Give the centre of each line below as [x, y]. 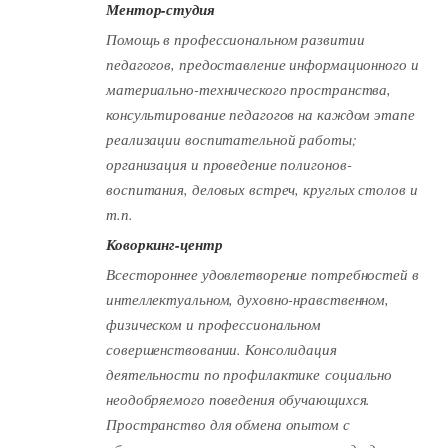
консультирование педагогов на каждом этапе [260, 113]
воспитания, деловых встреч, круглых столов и [262, 188]
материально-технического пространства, [249, 88]
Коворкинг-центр [164, 244]
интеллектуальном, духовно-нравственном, [248, 298]
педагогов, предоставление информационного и [262, 63]
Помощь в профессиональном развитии [235, 38]
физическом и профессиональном [214, 323]
